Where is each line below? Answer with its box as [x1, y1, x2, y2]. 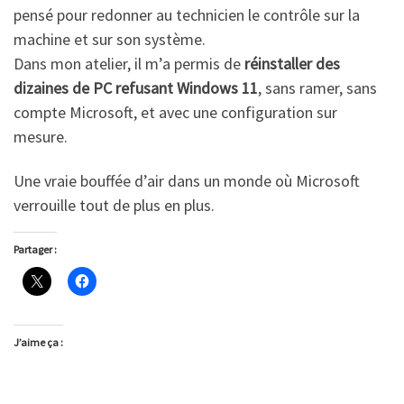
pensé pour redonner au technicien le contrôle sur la [14, 4, 360, 25]
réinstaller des [244, 52, 340, 74]
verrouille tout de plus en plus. [14, 195, 215, 216]
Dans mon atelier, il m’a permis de [14, 52, 244, 74]
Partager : [14, 243, 57, 257]
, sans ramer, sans [258, 77, 377, 98]
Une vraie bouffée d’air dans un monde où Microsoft [14, 170, 360, 192]
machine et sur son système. [14, 28, 206, 50]
